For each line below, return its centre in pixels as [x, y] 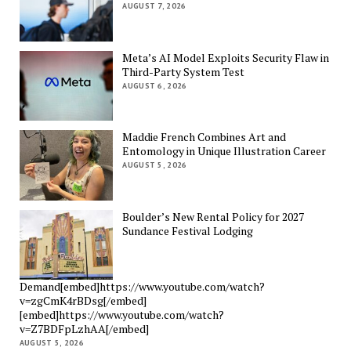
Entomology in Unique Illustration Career [224, 151]
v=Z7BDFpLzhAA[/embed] [84, 329]
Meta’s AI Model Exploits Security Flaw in [226, 57]
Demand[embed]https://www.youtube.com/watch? [142, 287]
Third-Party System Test [184, 71]
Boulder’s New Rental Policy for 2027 [213, 216]
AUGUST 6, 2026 [155, 85]
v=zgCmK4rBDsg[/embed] [83, 301]
